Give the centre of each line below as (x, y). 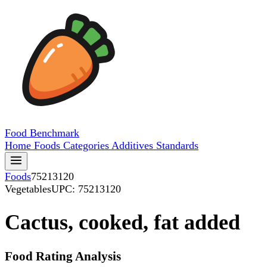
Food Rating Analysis (63, 257)
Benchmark (55, 133)
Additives (134, 145)
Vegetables (28, 189)
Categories (87, 145)
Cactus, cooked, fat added (122, 223)
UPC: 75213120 (86, 189)
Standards (177, 145)
